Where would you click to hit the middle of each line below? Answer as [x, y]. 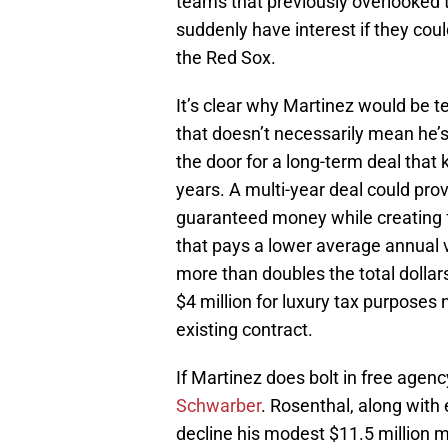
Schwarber [218, 406]
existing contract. [244, 330]
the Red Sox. [226, 58]
